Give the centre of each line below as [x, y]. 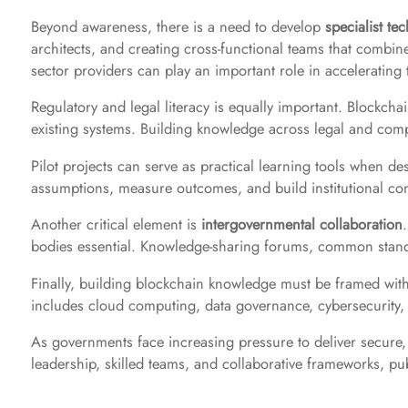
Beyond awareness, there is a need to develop [178, 26]
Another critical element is [116, 224]
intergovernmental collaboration [302, 224]
